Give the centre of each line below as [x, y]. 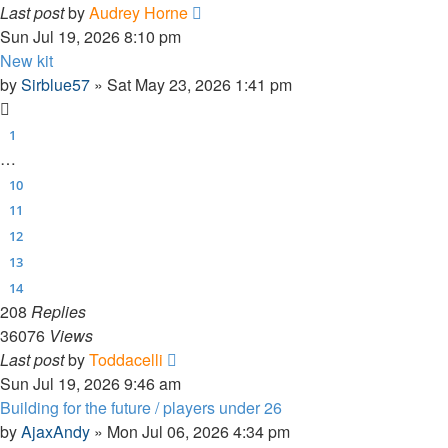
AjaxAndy [55, 431]
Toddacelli [126, 359]
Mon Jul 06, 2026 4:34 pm [198, 431]
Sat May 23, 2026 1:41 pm [199, 84]
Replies [58, 311]
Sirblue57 [55, 84]
